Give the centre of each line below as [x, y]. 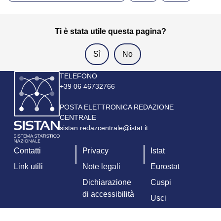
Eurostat [165, 166]
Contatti [27, 151]
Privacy [95, 151]
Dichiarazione [107, 182]
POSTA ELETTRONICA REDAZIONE [116, 107]
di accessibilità [108, 194]
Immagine [31, 76]
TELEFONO [78, 76]
